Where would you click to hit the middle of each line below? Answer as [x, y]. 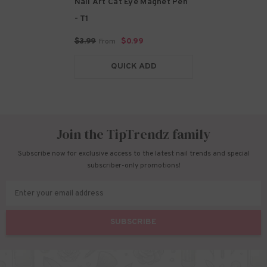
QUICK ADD [133, 67]
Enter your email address [59, 194]
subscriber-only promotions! [133, 166]
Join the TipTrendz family [133, 134]
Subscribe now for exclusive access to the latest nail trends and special [133, 154]
